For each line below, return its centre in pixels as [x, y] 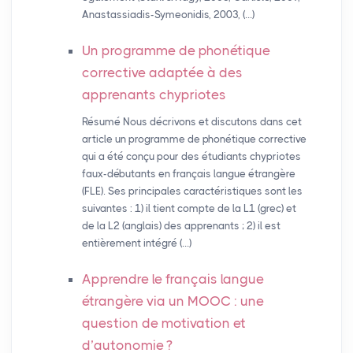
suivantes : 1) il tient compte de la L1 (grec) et [189, 209]
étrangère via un [134, 301]
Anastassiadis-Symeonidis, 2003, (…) [168, 15]
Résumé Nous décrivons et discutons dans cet [191, 122]
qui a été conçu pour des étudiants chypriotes [191, 157]
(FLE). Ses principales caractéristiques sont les [192, 191]
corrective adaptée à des [162, 73]
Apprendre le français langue [173, 279]
